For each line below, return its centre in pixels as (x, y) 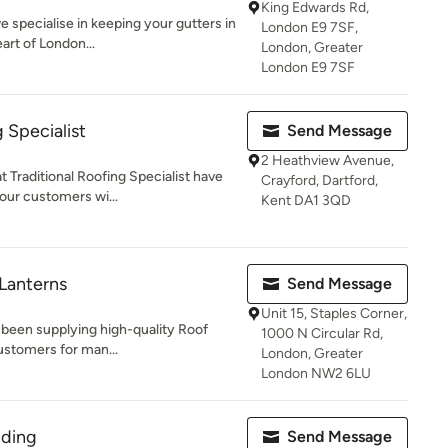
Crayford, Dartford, (319, 180)
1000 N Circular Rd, (322, 333)
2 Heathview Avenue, (327, 160)
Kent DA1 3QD (306, 200)
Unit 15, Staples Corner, (334, 313)
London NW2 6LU (316, 373)
